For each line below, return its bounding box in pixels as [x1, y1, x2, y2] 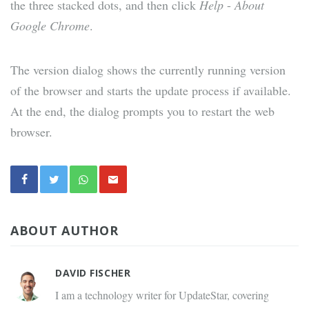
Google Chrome [10, 17, 90, 34]
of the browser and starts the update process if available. [10, 82, 291, 99]
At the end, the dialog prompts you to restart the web [10, 103, 275, 120]
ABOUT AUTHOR [10, 222, 119, 239]
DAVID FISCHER [55, 266, 131, 280]
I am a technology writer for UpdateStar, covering [55, 288, 269, 303]
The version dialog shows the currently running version [10, 61, 286, 79]
